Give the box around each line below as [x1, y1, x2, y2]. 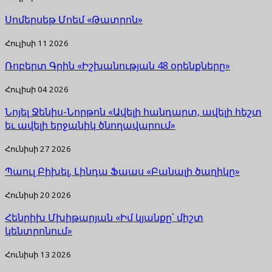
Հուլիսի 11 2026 [5, 37, 69, 49]
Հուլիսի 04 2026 [5, 83, 69, 95]
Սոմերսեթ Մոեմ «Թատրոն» [5, 12, 143, 26]
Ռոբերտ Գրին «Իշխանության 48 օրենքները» [5, 58, 230, 72]
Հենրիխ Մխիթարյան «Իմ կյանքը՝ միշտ [5, 210, 203, 224]
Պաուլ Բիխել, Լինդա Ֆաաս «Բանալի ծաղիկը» [5, 164, 240, 178]
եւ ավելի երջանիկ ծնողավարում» [5, 118, 175, 132]
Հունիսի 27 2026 [5, 143, 71, 154]
